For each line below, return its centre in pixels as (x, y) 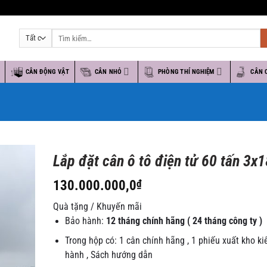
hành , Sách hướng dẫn (108, 255)
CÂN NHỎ (108, 72)
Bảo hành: (85, 221)
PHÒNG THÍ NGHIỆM (186, 72)
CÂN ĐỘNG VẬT (47, 72)
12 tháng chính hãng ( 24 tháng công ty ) (184, 221)
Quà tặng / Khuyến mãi (97, 207)
